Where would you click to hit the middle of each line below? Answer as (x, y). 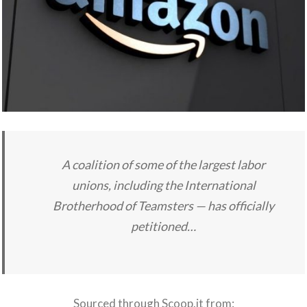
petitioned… (163, 226)
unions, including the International (163, 185)
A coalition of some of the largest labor (163, 164)
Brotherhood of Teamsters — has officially (163, 205)
